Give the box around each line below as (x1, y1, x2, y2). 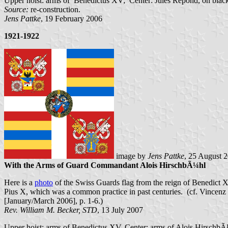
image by (114, 152, 148, 161)
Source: (4, 5, 28, 14)
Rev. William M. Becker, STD (4, 206, 97, 215)
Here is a (4, 178, 35, 187)
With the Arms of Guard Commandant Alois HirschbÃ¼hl (4, 161, 206, 170)
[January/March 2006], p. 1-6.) (4, 196, 103, 206)
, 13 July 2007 (97, 206, 143, 215)
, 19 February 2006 (41, 14, 102, 23)
